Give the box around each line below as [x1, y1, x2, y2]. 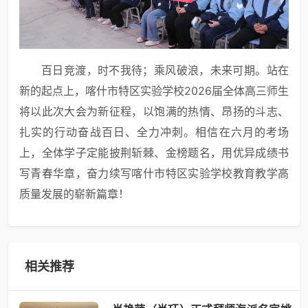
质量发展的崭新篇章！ [19, 186, 129, 201]
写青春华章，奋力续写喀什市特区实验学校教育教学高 [19, 166, 289, 180]
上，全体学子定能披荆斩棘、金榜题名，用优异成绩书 [19, 145, 289, 159]
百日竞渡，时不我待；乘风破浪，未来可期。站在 [41, 63, 289, 77]
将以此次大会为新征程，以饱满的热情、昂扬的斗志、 [19, 104, 289, 118]
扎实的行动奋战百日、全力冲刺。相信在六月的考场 [19, 124, 289, 139]
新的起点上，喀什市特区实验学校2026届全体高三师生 [19, 83, 289, 98]
